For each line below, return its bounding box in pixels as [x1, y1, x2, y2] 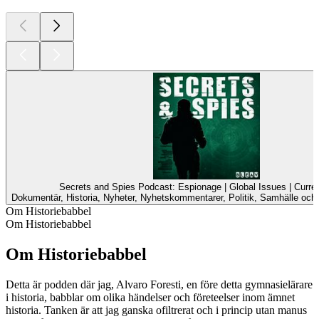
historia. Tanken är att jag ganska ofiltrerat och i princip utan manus [6, 303, 307, 316]
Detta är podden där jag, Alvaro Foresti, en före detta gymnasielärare [6, 278, 313, 291]
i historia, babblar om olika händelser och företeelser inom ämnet [6, 291, 295, 303]
